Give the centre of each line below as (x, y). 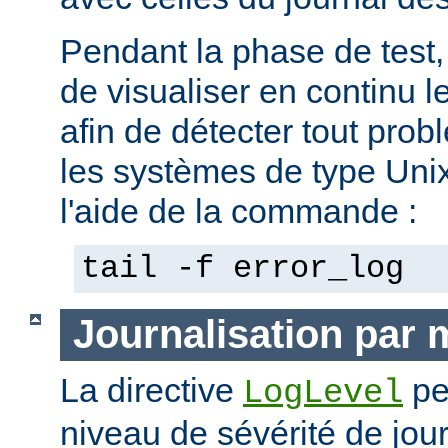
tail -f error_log (242, 269)
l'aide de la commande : (238, 211)
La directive (151, 389)
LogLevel (323, 392)
